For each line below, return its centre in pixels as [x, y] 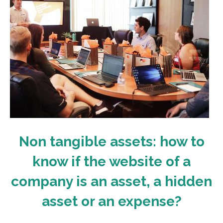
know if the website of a [111, 162]
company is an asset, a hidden [111, 181]
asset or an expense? [111, 201]
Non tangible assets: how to [111, 142]
